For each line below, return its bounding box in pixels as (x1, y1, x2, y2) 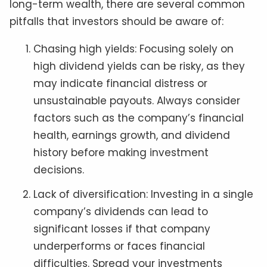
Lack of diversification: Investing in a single (33, 187, 253, 202)
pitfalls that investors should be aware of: (10, 14, 223, 29)
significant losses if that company (33, 222, 210, 237)
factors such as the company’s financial (33, 111, 244, 126)
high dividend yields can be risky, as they (33, 59, 245, 74)
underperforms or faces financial (33, 239, 205, 254)
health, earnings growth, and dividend (33, 128, 230, 143)
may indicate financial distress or (33, 76, 207, 91)
